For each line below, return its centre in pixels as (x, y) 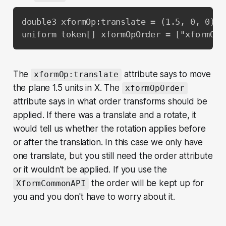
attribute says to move (166, 74)
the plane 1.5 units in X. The (67, 88)
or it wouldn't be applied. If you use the (90, 170)
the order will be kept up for (147, 183)
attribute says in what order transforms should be (110, 102)
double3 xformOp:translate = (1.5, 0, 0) (118, 21)
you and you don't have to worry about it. (94, 197)
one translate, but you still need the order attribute (113, 156)
